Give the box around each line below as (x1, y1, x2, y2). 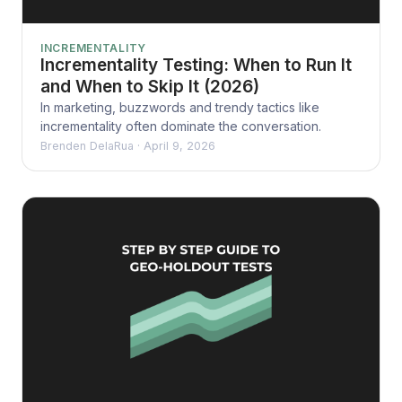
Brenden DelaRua (40, 139, 134, 153)
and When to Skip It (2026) (40, 76, 259, 98)
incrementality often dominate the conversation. (40, 118, 321, 135)
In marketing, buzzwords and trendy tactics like (40, 100, 319, 116)
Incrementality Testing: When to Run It (40, 55, 352, 76)
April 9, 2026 (144, 139, 215, 153)
